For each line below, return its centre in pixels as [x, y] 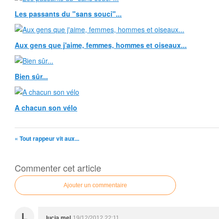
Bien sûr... [31, 76]
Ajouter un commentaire [95, 185]
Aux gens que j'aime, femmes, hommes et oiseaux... [101, 45]
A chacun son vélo [46, 108]
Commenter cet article [58, 168]
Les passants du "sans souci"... [68, 14]
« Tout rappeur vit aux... [47, 138]
